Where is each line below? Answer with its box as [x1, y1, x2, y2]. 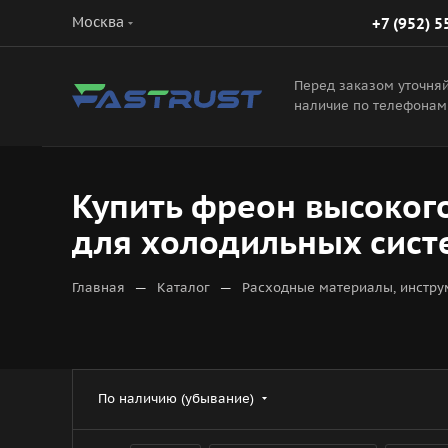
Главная [72, 279, 125, 296]
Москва [72, 13, 124, 31]
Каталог [157, 279, 210, 296]
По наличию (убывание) [98, 390, 258, 407]
